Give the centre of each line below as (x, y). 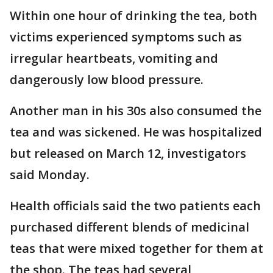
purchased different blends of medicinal (129, 227)
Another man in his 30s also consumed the (136, 111)
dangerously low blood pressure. (107, 80)
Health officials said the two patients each (135, 206)
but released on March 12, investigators (128, 153)
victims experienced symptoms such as (126, 37)
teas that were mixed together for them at (136, 248)
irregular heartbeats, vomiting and (114, 58)
